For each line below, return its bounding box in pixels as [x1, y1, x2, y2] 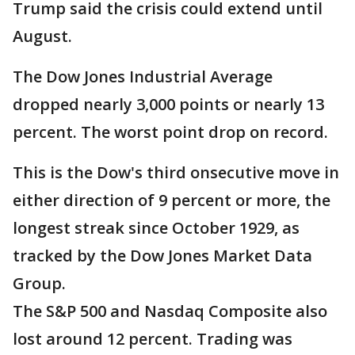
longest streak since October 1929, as [13, 217, 300, 239]
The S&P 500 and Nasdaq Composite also [13, 300, 327, 322]
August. [13, 25, 72, 47]
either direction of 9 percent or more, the [13, 189, 330, 211]
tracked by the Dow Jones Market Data [13, 245, 312, 266]
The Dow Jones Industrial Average [13, 66, 273, 87]
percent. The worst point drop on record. [13, 121, 328, 143]
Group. [13, 273, 66, 294]
